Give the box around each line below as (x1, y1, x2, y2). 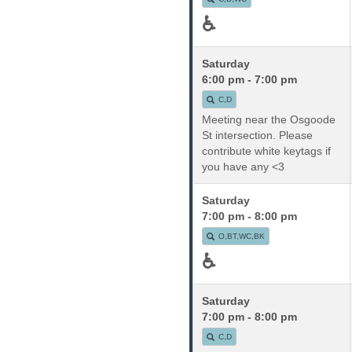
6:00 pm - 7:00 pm (202, 72, 298, 86)
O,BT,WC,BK (218, 231, 266, 240)
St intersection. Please (202, 128, 313, 141)
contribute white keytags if (202, 144, 332, 157)
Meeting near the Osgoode (202, 112, 336, 126)
